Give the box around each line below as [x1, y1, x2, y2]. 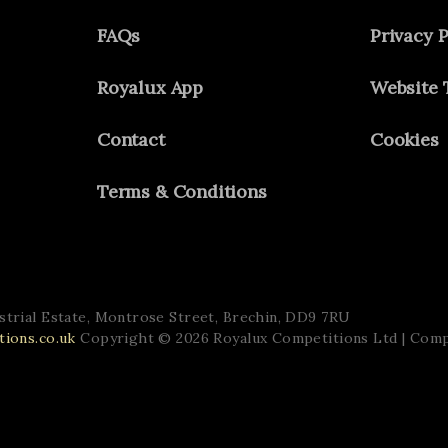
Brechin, [222, 307, 286, 326]
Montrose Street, [94, 307, 223, 326]
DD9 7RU [285, 307, 351, 326]
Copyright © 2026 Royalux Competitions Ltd [80, 328, 398, 347]
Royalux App [97, 75, 204, 99]
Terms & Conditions [97, 179, 267, 203]
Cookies [370, 127, 439, 151]
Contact [97, 127, 165, 151]
